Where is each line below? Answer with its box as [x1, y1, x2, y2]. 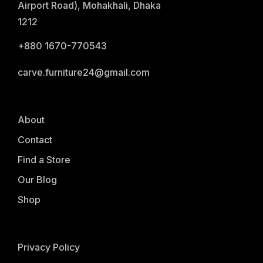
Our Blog [18, 174, 57, 186]
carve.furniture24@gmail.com [18, 66, 150, 79]
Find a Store [18, 154, 70, 166]
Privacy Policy [18, 241, 80, 254]
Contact [18, 134, 52, 146]
